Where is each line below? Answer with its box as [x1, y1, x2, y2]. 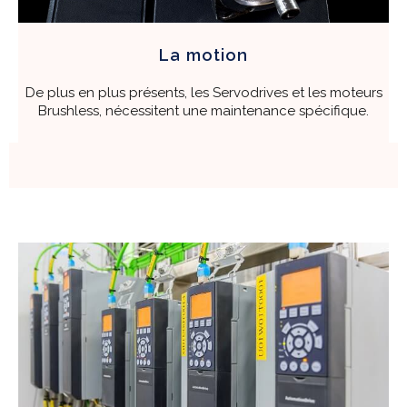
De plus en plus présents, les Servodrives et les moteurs [25, 84, 382, 101]
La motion [159, 45, 248, 65]
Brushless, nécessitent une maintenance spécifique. [38, 102, 369, 119]
